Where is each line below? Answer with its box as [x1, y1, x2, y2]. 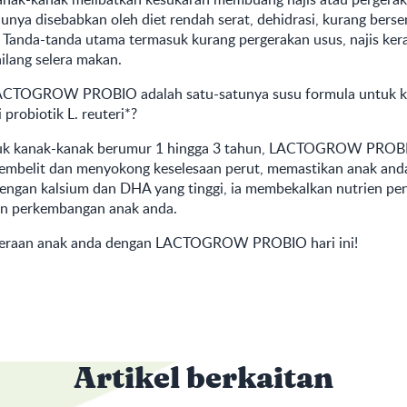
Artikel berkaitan [74, 364, 333, 393]
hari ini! [306, 233, 358, 253]
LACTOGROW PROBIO [154, 233, 307, 253]
